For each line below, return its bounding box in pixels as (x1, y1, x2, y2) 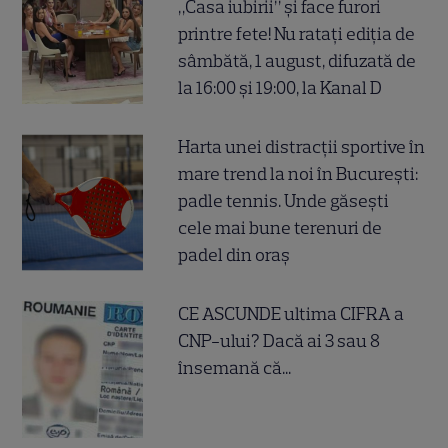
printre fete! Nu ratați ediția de (178, 22, 416, 45)
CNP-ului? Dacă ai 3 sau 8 (178, 330, 381, 353)
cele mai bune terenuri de (178, 217, 383, 240)
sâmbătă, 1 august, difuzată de (178, 49, 417, 72)
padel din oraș (178, 244, 291, 267)
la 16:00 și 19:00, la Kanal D (178, 76, 383, 99)
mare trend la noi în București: (178, 163, 419, 186)
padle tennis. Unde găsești (178, 190, 390, 213)
